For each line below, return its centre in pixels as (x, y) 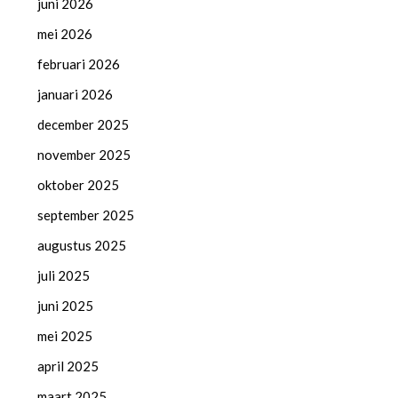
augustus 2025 (82, 245)
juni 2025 (66, 305)
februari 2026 (79, 64)
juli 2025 (64, 275)
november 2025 (84, 154)
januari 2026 (76, 94)
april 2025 (68, 366)
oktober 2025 (79, 184)
